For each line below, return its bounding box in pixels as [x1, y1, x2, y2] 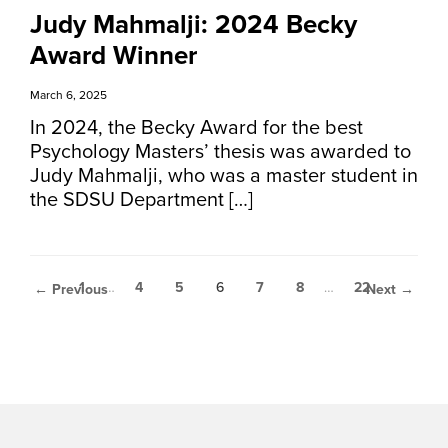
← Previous [34, 281, 108, 298]
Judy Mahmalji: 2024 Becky [30, 9, 357, 40]
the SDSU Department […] [30, 188, 253, 212]
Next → [366, 281, 414, 298]
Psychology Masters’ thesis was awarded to [30, 140, 411, 164]
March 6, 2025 [30, 88, 107, 102]
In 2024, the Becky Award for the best [30, 116, 363, 140]
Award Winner [30, 40, 197, 71]
